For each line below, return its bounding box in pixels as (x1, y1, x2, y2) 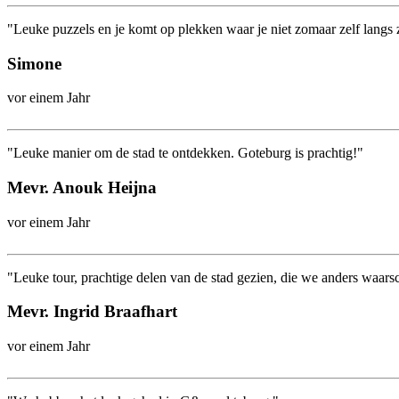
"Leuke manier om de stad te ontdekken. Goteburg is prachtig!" (7, 145, 363, 161)
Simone (7, 53, 61, 73)
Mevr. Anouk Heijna (7, 178, 157, 198)
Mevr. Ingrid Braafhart (7, 302, 177, 322)
